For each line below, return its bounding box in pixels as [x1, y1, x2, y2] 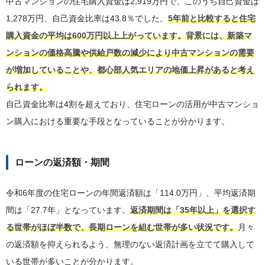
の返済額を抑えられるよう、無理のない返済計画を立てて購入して [6, 240, 254, 250]
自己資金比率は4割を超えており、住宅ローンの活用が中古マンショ [6, 99, 259, 109]
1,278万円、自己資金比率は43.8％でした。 [6, 14, 168, 24]
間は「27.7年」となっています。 [6, 205, 130, 215]
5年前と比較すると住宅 [168, 14, 256, 24]
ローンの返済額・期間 [15, 157, 109, 168]
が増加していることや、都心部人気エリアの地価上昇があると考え [6, 65, 254, 75]
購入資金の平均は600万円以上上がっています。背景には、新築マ [6, 31, 252, 41]
